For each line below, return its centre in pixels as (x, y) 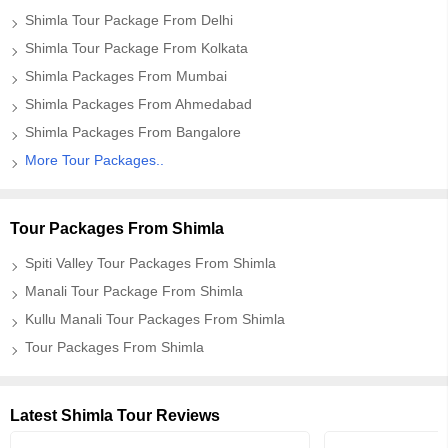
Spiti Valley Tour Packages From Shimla (150, 263)
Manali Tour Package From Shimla (134, 291)
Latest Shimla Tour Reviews (115, 415)
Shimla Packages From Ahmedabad (138, 104)
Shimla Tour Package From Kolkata (136, 48)
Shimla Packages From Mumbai (126, 76)
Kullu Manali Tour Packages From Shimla (155, 319)
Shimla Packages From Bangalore (133, 132)
